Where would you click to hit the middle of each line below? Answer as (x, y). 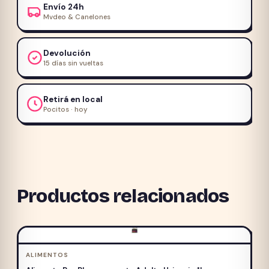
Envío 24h (64, 7)
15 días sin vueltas (73, 64)
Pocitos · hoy (65, 110)
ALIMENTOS (47, 255)
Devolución (67, 53)
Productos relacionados (123, 196)
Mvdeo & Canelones (77, 17)
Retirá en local (73, 100)
